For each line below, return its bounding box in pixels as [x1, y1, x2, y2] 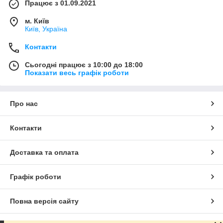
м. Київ [25, 16, 49, 25]
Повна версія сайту [10, 197, 79, 205]
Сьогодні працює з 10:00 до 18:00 [25, 60, 143, 69]
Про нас [10, 99, 38, 108]
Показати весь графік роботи [25, 68, 129, 77]
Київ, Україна [25, 24, 67, 33]
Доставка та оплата [10, 148, 79, 156]
